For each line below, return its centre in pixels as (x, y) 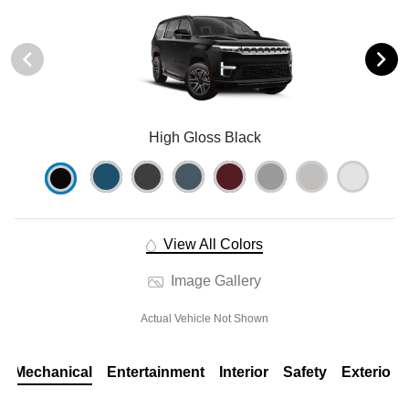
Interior (243, 372)
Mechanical (52, 372)
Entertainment (155, 372)
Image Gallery (214, 280)
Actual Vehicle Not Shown (204, 318)
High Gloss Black (204, 137)
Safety (304, 372)
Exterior (368, 372)
